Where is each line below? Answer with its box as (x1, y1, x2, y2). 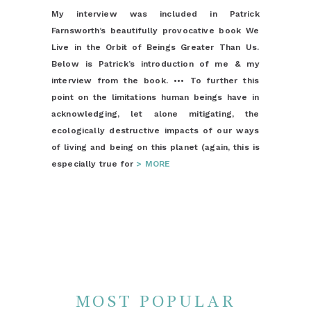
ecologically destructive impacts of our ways (51, 126, 260, 135)
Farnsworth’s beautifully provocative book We (51, 26, 260, 35)
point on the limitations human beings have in (51, 92, 260, 102)
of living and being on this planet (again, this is (51, 142, 260, 152)
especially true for (51, 159, 137, 169)
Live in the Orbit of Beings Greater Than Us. (51, 42, 260, 52)
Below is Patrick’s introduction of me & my (51, 59, 260, 69)
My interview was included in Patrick (51, 9, 260, 19)
